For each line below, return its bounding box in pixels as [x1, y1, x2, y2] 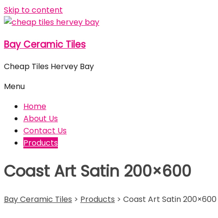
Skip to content [4, 4, 63, 16]
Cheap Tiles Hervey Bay [4, 61, 94, 73]
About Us [23, 113, 58, 125]
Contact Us [23, 125, 67, 137]
